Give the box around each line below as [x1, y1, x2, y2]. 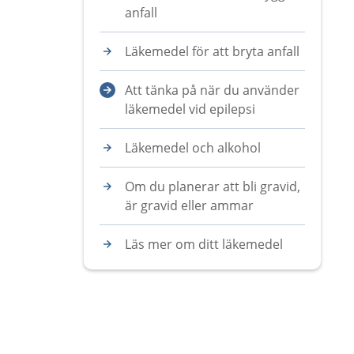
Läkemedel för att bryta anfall [125, 43, 299, 60]
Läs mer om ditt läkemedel [125, 235, 283, 253]
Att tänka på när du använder [125, 81, 299, 99]
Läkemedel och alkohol [125, 139, 261, 156]
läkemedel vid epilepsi [125, 100, 255, 118]
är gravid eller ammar [125, 197, 254, 214]
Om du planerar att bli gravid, [125, 178, 300, 195]
